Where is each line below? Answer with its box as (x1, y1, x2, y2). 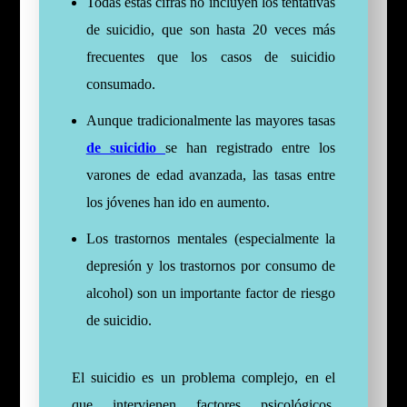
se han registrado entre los (164, 139, 336, 155)
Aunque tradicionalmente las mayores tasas (85, 112, 336, 128)
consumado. (85, 75, 155, 92)
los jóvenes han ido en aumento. (85, 194, 270, 210)
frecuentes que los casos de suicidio (85, 48, 336, 65)
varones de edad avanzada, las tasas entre (85, 166, 336, 183)
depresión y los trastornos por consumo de (85, 257, 336, 273)
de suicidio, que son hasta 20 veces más (85, 21, 336, 37)
